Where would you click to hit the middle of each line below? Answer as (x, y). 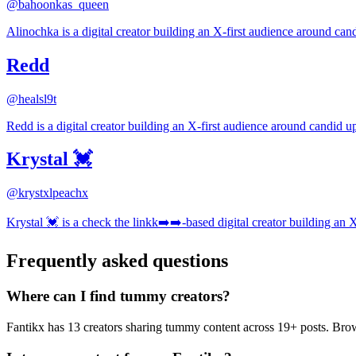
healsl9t (37, 99)
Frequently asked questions (117, 261)
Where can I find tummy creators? (118, 296)
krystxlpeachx (53, 193)
